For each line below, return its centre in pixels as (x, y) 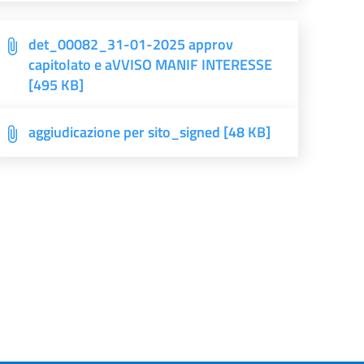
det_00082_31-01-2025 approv (131, 44)
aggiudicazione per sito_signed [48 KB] (150, 132)
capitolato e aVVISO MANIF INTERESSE (151, 65)
